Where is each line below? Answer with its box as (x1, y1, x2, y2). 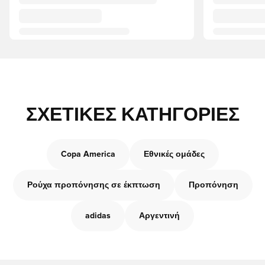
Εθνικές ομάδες (143, 150, 205, 159)
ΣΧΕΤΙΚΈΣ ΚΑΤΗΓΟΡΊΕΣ (25, 106, 240, 125)
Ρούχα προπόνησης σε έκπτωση (27, 181, 160, 189)
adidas (85, 212, 111, 220)
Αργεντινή (139, 212, 180, 220)
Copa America (60, 150, 115, 159)
